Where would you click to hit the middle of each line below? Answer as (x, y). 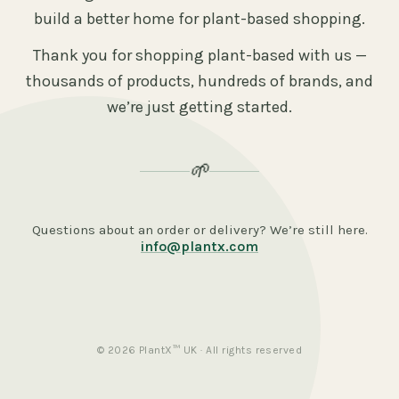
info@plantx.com (199, 247)
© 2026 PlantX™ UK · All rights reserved (199, 350)
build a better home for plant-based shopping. (199, 19)
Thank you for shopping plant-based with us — (199, 56)
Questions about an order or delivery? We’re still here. (199, 230)
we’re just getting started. (199, 107)
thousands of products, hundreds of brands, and (199, 81)
